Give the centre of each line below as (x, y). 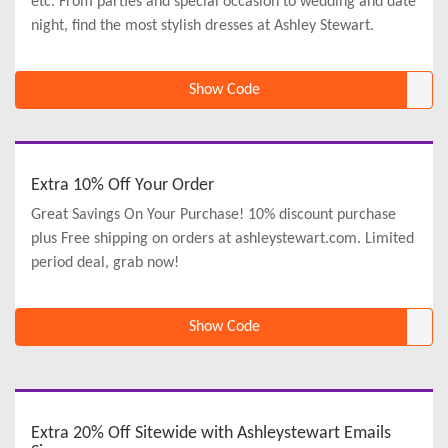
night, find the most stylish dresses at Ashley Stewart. (202, 26)
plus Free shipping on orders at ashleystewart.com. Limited (222, 239)
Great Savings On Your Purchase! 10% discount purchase (213, 215)
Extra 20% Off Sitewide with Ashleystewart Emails (211, 434)
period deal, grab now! (105, 263)
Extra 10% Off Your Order (122, 186)
